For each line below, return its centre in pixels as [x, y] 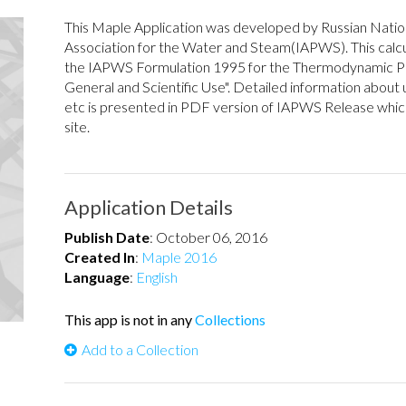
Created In [100, 257]
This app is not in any [130, 319]
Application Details [149, 207]
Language [97, 277]
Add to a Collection [140, 349]
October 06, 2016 [212, 237]
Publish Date [107, 237]
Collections [230, 319]
